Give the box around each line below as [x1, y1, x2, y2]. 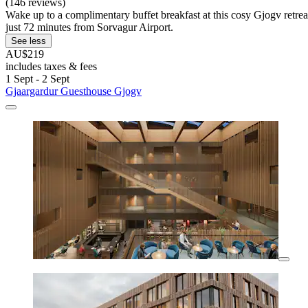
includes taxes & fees [5, 60, 97, 73]
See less [11, 36, 46, 47]
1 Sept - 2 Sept [5, 73, 69, 85]
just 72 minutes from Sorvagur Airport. [5, 21, 173, 34]
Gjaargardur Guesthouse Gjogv [5, 85, 142, 98]
